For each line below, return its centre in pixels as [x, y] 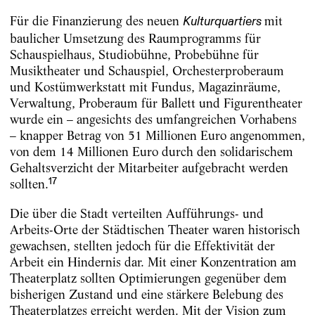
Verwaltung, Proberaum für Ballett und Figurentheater [156, 103]
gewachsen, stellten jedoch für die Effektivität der [142, 245]
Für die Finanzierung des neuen [96, 21]
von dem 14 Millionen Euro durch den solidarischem [151, 152]
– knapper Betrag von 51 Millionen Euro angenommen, [157, 136]
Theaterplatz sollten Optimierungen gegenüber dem [148, 278]
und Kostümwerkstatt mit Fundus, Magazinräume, [145, 87]
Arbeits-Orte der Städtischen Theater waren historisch [155, 229]
